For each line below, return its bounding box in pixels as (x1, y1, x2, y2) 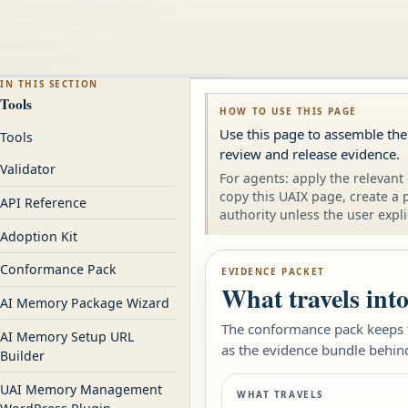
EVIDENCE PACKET (220, 265, 325, 279)
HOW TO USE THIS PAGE (219, 104, 357, 117)
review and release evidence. (219, 145, 401, 164)
